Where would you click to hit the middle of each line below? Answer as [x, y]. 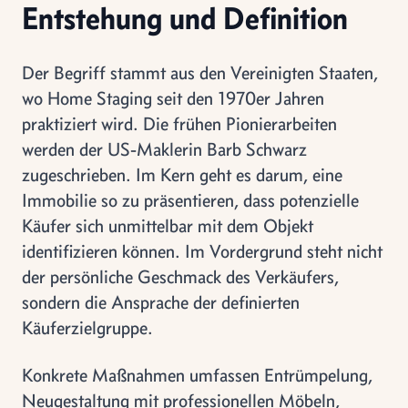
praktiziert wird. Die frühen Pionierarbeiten [179, 123]
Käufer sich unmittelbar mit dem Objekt [168, 225]
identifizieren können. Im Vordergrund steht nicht [202, 250]
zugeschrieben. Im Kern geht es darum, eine [182, 174]
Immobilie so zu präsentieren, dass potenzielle [190, 199]
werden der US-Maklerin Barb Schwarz [164, 148]
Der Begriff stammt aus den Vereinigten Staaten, [200, 72]
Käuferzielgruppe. [87, 327]
